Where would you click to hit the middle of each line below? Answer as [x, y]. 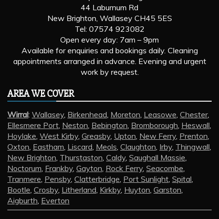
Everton [55, 200]
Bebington [109, 125]
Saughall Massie [157, 157]
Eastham [48, 146]
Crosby [46, 189]
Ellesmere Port [33, 125]
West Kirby [59, 136]
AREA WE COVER [41, 93]
